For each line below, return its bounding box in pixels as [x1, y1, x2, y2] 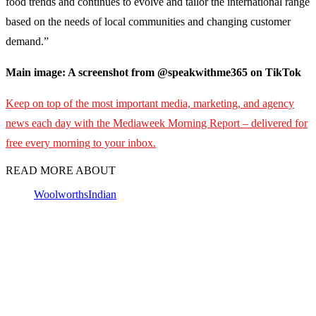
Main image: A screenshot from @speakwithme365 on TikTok [6, 66, 301, 79]
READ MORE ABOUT [6, 164, 116, 177]
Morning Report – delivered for [168, 117, 308, 130]
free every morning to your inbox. [6, 137, 156, 150]
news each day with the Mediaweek [6, 117, 165, 130]
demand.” [6, 35, 49, 48]
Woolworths [34, 188, 88, 201]
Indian [88, 188, 116, 201]
